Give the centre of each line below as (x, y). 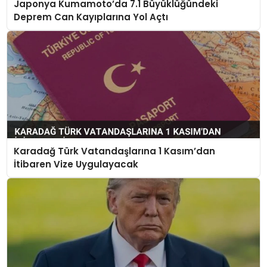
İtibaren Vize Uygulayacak (76, 164)
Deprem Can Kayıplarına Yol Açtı (91, 17)
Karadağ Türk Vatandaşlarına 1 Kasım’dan (114, 151)
